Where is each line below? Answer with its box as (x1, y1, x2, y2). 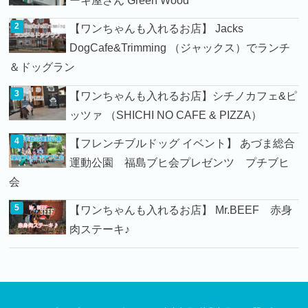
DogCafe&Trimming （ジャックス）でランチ (69, 41, 291, 54)
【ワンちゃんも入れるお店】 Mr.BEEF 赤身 (69, 203, 293, 217)
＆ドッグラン (9, 60, 76, 74)
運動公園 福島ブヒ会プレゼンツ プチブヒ (69, 156, 290, 169)
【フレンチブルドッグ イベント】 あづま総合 (69, 137, 296, 150)
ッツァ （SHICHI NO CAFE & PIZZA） (69, 108, 263, 121)
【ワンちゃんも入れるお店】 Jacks (69, 22, 244, 35)
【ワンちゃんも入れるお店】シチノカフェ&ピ (69, 89, 298, 102)
